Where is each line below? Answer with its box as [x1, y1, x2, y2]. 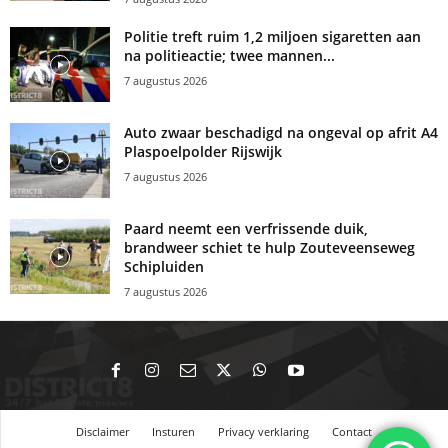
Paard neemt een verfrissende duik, [124, 219, 368, 239]
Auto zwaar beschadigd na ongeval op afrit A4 [124, 123, 438, 143]
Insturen [152, 424, 195, 440]
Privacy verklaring [218, 424, 309, 440]
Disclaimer [76, 424, 129, 440]
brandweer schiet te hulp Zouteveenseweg [124, 238, 415, 258]
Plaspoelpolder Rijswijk [124, 142, 282, 162]
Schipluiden [124, 257, 204, 277]
